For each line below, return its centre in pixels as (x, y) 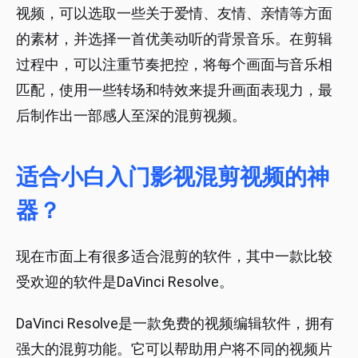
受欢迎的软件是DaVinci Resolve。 (125, 282)
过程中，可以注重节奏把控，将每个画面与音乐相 (174, 65)
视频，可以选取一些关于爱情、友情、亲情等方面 (174, 14)
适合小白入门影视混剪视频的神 (173, 177)
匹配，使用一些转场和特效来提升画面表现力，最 (174, 90)
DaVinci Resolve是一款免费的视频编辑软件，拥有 (175, 324)
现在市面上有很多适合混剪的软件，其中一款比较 (174, 257)
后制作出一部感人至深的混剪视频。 (131, 116)
